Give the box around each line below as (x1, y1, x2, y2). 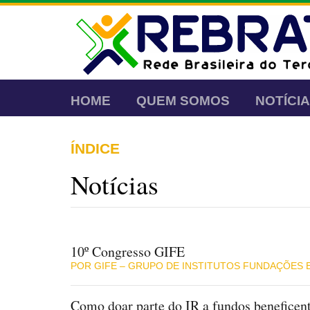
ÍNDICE (71, 140, 120, 156)
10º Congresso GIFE (71, 242, 185, 261)
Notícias (71, 167, 158, 202)
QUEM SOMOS (136, 93, 230, 108)
